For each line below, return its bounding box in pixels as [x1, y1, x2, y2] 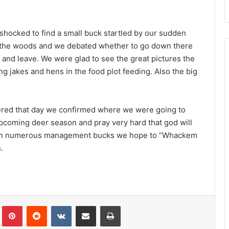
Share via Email [95, 201, 112, 210]
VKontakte [71, 201, 104, 210]
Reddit [46, 201, 67, 210]
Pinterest [21, 201, 51, 210]
